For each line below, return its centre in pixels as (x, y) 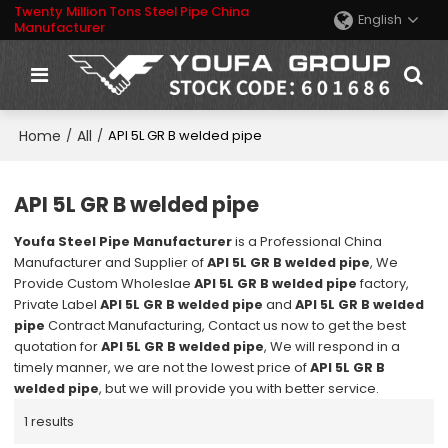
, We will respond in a (332, 347)
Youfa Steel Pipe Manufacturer (123, 242)
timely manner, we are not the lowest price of (162, 368)
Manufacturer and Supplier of (111, 263)
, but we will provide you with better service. (239, 389)
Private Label (57, 305)
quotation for (58, 347)
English (379, 19)
